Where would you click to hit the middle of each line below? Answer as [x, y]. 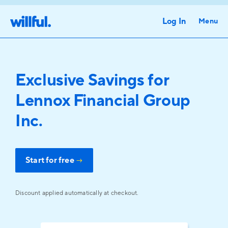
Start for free [51, 160]
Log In [174, 21]
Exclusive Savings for [92, 81]
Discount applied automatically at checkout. [77, 193]
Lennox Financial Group [103, 101]
